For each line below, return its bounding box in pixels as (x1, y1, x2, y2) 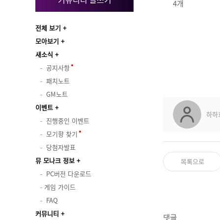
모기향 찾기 (46, 129, 78, 138)
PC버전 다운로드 (44, 169, 91, 178)
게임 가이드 (44, 182, 76, 192)
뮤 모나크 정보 (35, 156, 75, 165)
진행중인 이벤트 (46, 116, 89, 125)
